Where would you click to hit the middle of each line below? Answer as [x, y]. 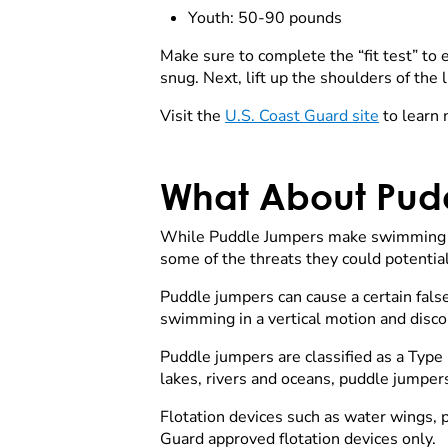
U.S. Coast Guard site [302, 116]
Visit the [192, 116]
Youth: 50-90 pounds [267, 18]
